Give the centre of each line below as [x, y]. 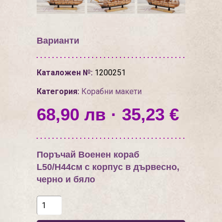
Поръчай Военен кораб [88, 155]
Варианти [58, 41]
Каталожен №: [65, 73]
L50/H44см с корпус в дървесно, [108, 167]
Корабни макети [111, 91]
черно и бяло [66, 179]
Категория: [58, 91]
